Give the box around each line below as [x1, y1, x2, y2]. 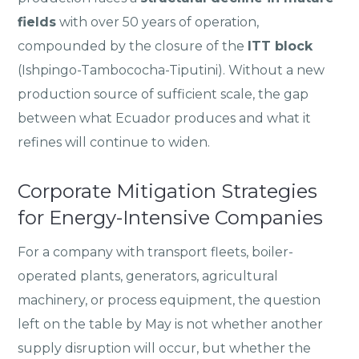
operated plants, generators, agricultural [18, 268, 279, 284]
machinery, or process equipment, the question [18, 292, 321, 309]
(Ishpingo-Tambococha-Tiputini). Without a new [18, 63, 325, 79]
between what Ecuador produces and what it [18, 111, 312, 127]
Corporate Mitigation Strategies [18, 179, 318, 204]
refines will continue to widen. [18, 135, 211, 151]
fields [18, 14, 57, 30]
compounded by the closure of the [18, 38, 248, 54]
